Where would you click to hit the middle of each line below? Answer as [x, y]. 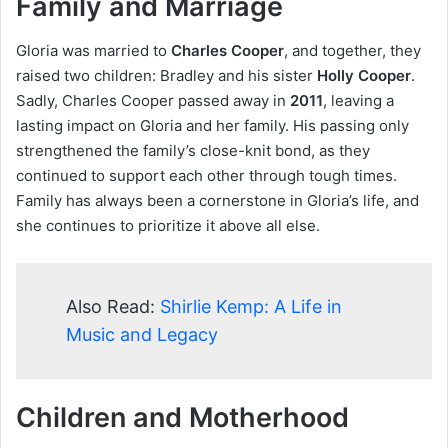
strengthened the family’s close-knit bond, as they [193, 151]
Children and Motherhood [182, 418]
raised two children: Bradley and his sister [166, 76]
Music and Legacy [142, 335]
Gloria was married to [93, 51]
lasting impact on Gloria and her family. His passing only [212, 126]
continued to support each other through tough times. [206, 176]
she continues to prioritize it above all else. [168, 226]
